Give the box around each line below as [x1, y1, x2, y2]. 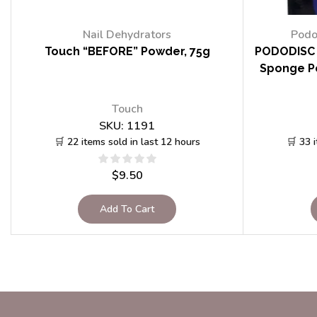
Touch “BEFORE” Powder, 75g [44, 45, 210, 59]
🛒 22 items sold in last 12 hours [54, 134, 200, 149]
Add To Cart [100, 202, 155, 216]
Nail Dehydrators [83, 27, 172, 43]
